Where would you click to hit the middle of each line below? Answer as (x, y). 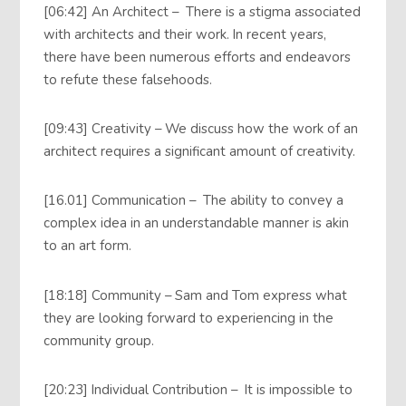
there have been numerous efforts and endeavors (198, 57)
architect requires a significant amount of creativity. (200, 152)
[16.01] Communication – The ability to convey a (194, 201)
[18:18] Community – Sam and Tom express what (196, 295)
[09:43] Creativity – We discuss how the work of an (201, 129)
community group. (99, 340)
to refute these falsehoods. (128, 79)
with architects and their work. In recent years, (185, 34)
